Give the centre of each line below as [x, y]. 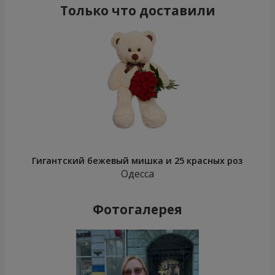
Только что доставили [137, 11]
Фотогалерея [137, 210]
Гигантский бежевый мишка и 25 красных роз [137, 161]
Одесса [137, 174]
